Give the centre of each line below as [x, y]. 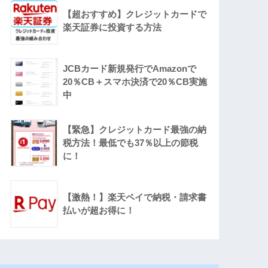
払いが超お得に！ [99, 211]
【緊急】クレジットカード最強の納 [135, 130]
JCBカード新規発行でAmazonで [130, 69]
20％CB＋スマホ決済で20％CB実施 [135, 82]
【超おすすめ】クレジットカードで [135, 14]
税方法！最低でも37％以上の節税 [131, 143]
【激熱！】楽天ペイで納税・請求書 [135, 197]
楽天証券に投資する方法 [112, 28]
